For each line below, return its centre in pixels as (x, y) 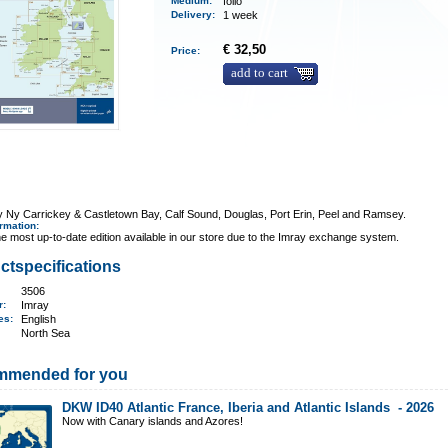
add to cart (260, 73)
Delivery (192, 14)
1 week (241, 15)
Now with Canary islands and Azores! (154, 421)
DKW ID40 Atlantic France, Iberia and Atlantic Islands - (234, 407)
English (39, 319)
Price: (189, 50)
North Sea (46, 333)
